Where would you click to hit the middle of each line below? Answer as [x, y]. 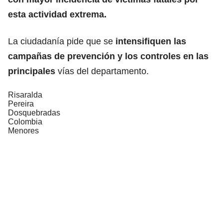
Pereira [21, 104]
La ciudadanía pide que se [60, 41]
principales [32, 71]
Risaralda [25, 95]
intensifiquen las [150, 41]
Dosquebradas [34, 112]
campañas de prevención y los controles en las [108, 56]
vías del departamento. [102, 71]
